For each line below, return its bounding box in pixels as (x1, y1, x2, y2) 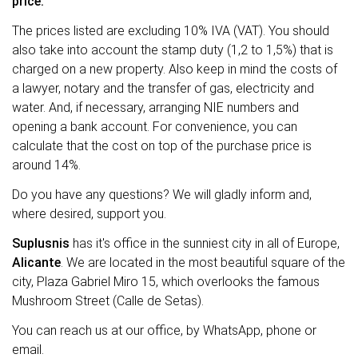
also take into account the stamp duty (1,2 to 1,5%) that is (12, 42, 333, 58)
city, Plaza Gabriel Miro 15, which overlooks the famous (12, 273, 320, 289)
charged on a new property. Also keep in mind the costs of (12, 62, 337, 78)
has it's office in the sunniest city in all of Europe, (70, 235, 340, 251)
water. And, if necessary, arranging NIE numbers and (12, 100, 299, 116)
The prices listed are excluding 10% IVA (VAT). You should (12, 23, 329, 39)
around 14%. (12, 157, 81, 173)
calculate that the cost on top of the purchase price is (12, 138, 312, 154)
